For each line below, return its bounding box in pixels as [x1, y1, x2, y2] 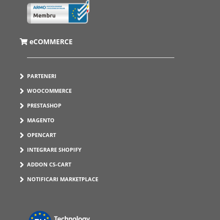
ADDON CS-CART [27, 161, 71, 168]
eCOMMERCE [29, 37, 73, 47]
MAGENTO [27, 116, 55, 124]
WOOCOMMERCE [27, 87, 72, 95]
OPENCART [27, 131, 56, 139]
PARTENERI [27, 72, 56, 80]
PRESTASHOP [27, 102, 61, 110]
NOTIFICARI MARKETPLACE [27, 175, 98, 183]
